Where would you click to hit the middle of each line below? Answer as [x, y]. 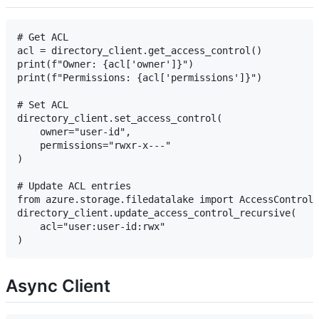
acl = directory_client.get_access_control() [140, 50]
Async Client [58, 286]
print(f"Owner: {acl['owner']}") [105, 64]
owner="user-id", [74, 131]
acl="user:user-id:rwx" [91, 226]
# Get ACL [43, 37]
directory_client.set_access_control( [120, 118]
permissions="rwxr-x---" [94, 145]
